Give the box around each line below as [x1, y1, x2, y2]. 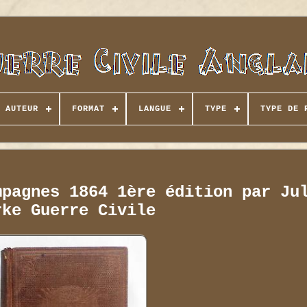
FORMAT [71, 104, 105, 114]
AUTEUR [5, 104, 38, 114]
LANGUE [138, 104, 171, 114]
